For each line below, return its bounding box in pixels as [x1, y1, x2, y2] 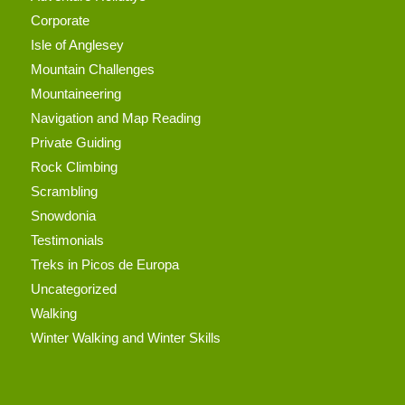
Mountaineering [30, 85, 121, 101]
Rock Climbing [30, 158, 118, 174]
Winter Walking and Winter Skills [30, 329, 221, 345]
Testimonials [30, 231, 104, 248]
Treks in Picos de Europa [30, 256, 179, 272]
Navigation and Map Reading [30, 109, 201, 126]
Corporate [30, 12, 89, 28]
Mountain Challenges [30, 61, 155, 77]
